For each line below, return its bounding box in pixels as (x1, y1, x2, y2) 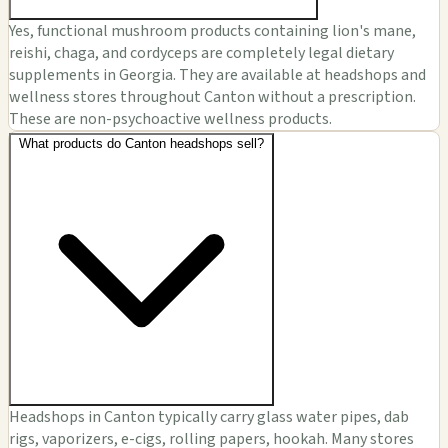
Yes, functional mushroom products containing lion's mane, (9, 20, 416, 43)
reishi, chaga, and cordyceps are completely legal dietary (9, 42, 394, 65)
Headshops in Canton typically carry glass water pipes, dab (9, 406, 409, 429)
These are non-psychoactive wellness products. (9, 108, 332, 131)
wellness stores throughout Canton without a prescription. (9, 86, 416, 109)
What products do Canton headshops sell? (19, 136, 264, 152)
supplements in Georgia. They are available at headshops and (9, 64, 426, 87)
